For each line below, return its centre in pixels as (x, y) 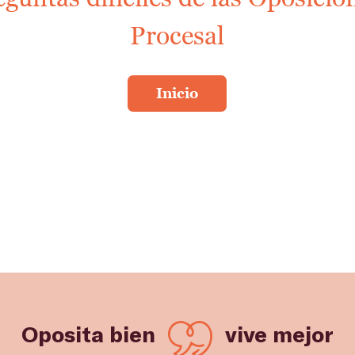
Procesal (177, 36)
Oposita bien (88, 334)
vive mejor (279, 334)
